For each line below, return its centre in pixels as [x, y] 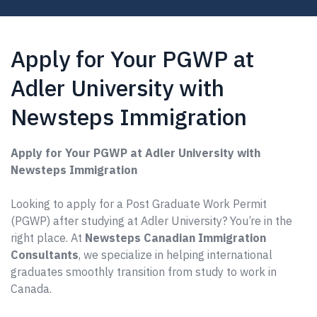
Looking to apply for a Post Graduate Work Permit [139, 204]
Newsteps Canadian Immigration [175, 238]
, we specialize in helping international [175, 255]
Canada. [31, 289]
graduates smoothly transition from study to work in [144, 272]
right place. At [48, 238]
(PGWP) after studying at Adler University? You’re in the [151, 221]
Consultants [45, 255]
